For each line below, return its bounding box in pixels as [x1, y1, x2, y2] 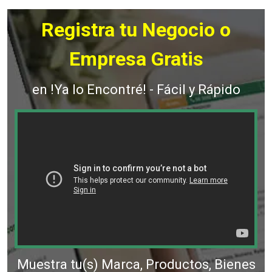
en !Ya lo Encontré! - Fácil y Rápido [32, 81, 240, 97]
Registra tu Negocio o [41, 18, 231, 41]
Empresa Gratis [69, 47, 203, 70]
